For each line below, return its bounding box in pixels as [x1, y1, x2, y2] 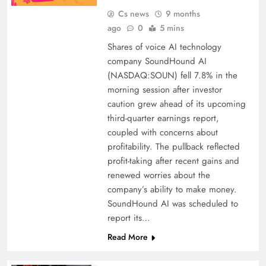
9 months [165, 8, 200, 20]
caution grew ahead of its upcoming [107, 97, 246, 110]
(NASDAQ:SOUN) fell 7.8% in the [107, 69, 237, 82]
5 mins [159, 22, 184, 34]
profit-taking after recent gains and [107, 154, 239, 167]
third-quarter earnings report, [107, 112, 219, 125]
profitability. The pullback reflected [107, 140, 240, 153]
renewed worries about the [107, 169, 210, 182]
